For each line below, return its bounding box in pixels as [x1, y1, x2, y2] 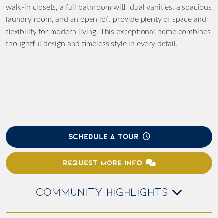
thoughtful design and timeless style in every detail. [6, 40, 178, 48]
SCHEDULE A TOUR [68, 132, 139, 142]
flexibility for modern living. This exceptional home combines [6, 28, 211, 36]
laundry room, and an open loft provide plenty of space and [6, 16, 206, 24]
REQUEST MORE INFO [62, 158, 142, 168]
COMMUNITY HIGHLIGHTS [36, 186, 172, 199]
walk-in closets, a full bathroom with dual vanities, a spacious [6, 3, 212, 12]
